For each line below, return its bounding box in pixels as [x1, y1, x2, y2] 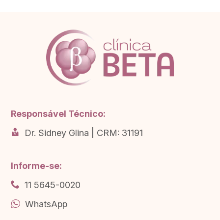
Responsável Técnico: [11, 109, 106, 119]
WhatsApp [25, 199, 68, 209]
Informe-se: [11, 161, 62, 171]
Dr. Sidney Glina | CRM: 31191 [25, 128, 143, 138]
